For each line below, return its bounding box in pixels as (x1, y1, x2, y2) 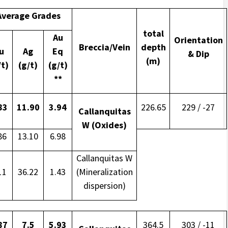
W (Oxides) (82, 119, 127, 131)
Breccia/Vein (78, 41, 130, 53)
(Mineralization (76, 166, 133, 178)
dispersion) (83, 180, 126, 192)
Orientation (174, 34, 223, 46)
